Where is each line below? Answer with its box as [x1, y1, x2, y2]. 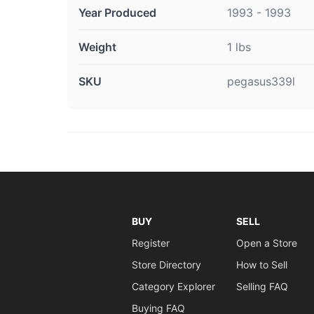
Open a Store [235, 237, 297, 249]
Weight [78, 40, 116, 54]
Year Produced [78, 6, 156, 20]
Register [131, 237, 170, 249]
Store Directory [131, 259, 201, 271]
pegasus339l [227, 74, 295, 88]
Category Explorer [131, 280, 215, 292]
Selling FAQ [235, 280, 288, 292]
